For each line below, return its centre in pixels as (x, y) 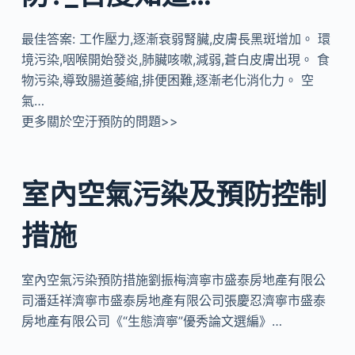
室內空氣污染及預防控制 (174, 194)
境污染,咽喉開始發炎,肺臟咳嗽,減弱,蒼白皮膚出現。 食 (175, 59)
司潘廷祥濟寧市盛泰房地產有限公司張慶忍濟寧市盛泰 (173, 300)
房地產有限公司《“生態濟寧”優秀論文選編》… (151, 321)
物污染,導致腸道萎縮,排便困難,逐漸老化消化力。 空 (167, 80)
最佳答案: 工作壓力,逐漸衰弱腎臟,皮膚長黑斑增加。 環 (176, 39)
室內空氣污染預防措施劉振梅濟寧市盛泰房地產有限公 (173, 279)
